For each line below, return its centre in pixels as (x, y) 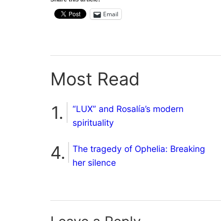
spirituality (93, 122)
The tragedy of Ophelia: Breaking (139, 148)
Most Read (95, 79)
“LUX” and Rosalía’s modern (128, 109)
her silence (94, 162)
